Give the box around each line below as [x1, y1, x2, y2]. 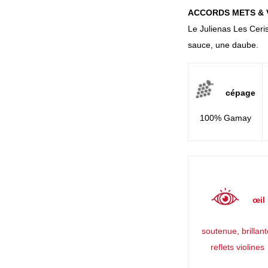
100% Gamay [199, 113, 251, 123]
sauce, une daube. [188, 40, 258, 50]
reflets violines [211, 242, 264, 252]
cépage [225, 88, 255, 98]
